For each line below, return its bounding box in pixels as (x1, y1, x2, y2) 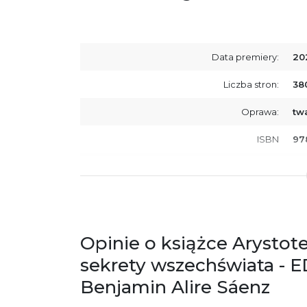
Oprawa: (241, 106, 279, 117)
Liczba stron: (223, 78, 279, 90)
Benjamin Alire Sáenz (80, 275, 270, 298)
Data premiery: (212, 51, 279, 62)
